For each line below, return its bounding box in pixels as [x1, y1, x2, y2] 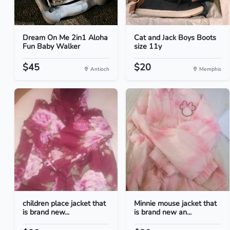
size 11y [134, 41, 162, 51]
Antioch [89, 65, 110, 73]
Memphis [197, 65, 221, 73]
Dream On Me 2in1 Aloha [23, 32, 108, 43]
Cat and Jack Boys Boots [134, 32, 217, 43]
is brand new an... [134, 207, 192, 217]
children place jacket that [23, 198, 106, 208]
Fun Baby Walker [23, 41, 80, 51]
